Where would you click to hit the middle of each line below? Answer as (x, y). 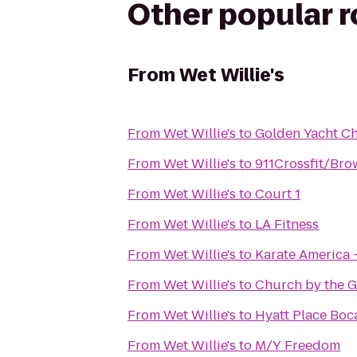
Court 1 (278, 194)
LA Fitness (287, 224)
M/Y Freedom (298, 345)
